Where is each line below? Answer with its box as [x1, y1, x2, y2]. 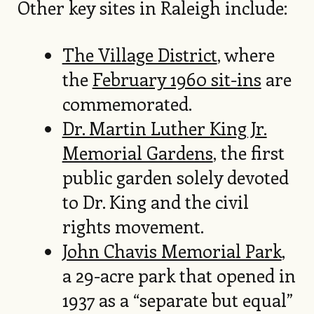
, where [217, 41, 275, 67]
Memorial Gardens [62, 139, 213, 165]
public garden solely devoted [62, 164, 289, 189]
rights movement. [62, 213, 204, 238]
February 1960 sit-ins [92, 66, 261, 91]
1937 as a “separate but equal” [62, 287, 293, 312]
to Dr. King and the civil [62, 189, 249, 214]
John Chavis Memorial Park [62, 238, 282, 263]
